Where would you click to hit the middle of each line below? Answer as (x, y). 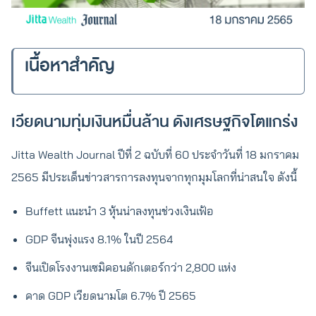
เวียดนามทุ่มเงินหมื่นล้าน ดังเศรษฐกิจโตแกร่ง (154, 122)
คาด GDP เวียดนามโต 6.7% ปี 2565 (111, 296)
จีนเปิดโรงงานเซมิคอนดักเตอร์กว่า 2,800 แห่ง (131, 267)
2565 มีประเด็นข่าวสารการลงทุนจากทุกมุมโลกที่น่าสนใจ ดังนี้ (154, 177)
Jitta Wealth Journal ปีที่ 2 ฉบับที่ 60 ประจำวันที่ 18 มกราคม (155, 154)
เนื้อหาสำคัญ (70, 66)
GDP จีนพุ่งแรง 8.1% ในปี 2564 (99, 239)
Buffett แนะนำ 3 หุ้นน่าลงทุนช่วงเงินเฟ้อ (120, 211)
